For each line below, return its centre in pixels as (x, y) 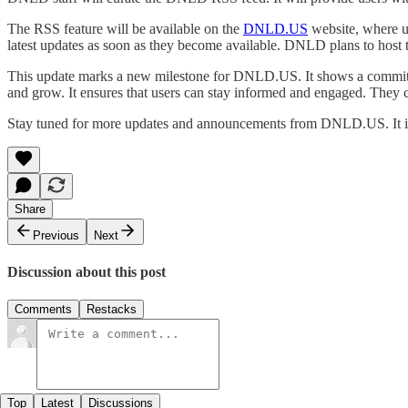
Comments (43, 310)
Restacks (112, 310)
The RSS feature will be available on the (125, 28)
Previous (56, 235)
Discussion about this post (87, 272)
